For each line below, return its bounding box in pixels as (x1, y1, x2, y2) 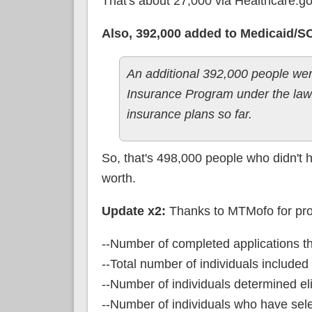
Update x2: (101, 203, 166, 218)
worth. (101, 171, 136, 185)
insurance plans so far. (126, 107, 252, 121)
